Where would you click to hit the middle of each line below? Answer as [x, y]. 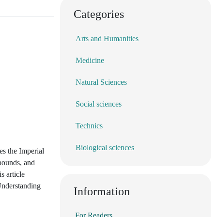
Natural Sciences [101, 82]
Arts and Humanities [107, 38]
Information [102, 191]
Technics [89, 125]
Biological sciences [105, 147]
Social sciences [99, 104]
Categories [99, 14]
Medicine [90, 60]
